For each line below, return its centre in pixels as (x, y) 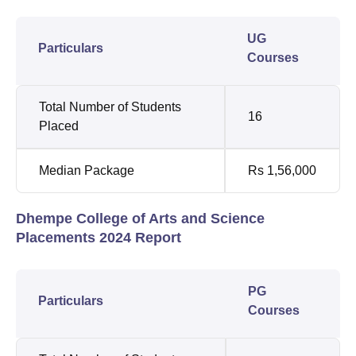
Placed (59, 126)
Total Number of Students (110, 106)
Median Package (87, 170)
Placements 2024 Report (99, 237)
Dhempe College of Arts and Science (140, 218)
